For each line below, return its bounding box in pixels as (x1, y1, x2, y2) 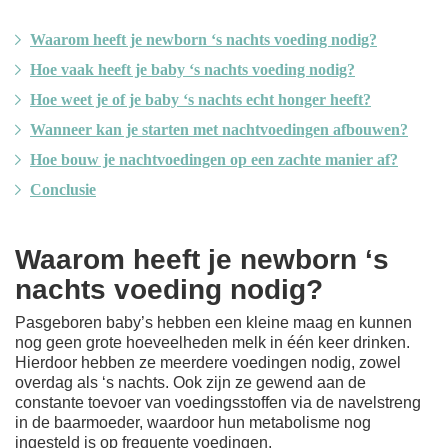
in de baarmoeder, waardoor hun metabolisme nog (15, 413, 371, 431)
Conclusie (30, 180, 96, 198)
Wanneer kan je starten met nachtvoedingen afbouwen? (30, 120, 408, 138)
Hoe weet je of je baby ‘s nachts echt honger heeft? (30, 90, 371, 108)
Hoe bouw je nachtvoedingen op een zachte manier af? (30, 150, 398, 168)
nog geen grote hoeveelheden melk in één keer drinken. (15, 333, 410, 351)
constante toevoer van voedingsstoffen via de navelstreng (15, 393, 421, 411)
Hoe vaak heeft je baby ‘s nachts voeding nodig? (30, 60, 355, 78)
